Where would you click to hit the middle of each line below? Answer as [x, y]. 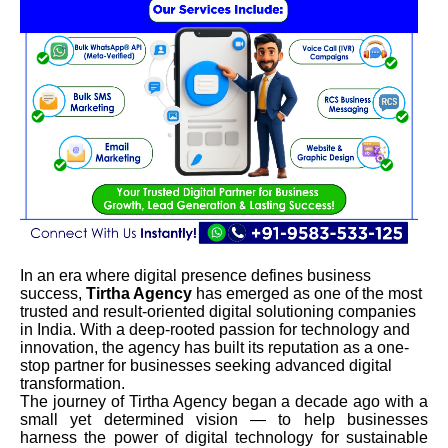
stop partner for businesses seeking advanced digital [206, 365]
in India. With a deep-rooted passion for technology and [215, 329]
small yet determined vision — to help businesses [224, 419]
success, [53, 293]
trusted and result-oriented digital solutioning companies [218, 311]
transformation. [72, 383]
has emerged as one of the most [307, 293]
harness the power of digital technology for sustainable [224, 437]
